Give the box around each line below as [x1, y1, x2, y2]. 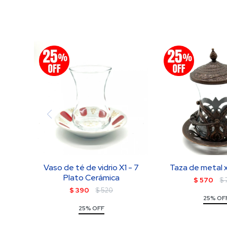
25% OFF [78, 204, 104, 212]
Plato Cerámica [63, 172, 120, 183]
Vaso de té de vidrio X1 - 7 [44, 162, 139, 173]
